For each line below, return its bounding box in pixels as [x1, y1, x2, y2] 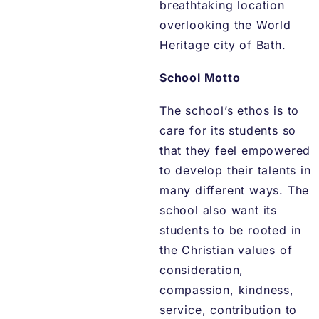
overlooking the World [159, 18, 291, 33]
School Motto [159, 70, 241, 85]
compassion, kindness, [159, 283, 294, 298]
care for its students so [159, 123, 297, 138]
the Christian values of [159, 243, 293, 258]
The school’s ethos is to [159, 103, 300, 118]
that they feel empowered [159, 143, 311, 158]
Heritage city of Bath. [159, 38, 286, 53]
